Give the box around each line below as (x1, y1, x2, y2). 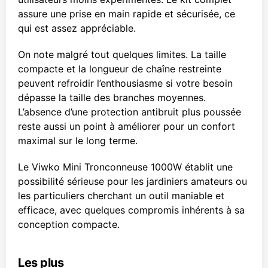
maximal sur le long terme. (18, 135, 138, 147)
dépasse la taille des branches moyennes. (18, 92, 206, 103)
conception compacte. (18, 218, 120, 230)
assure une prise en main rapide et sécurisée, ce (18, 8, 235, 20)
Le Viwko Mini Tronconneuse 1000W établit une (18, 161, 233, 173)
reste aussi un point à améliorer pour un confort (18, 120, 235, 132)
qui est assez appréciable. (18, 22, 136, 34)
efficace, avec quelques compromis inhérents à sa (18, 204, 245, 216)
